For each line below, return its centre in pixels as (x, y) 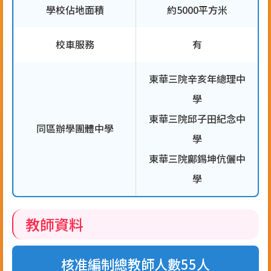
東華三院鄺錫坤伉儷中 (197, 159)
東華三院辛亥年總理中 (197, 79)
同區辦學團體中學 (75, 129)
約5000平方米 (197, 10)
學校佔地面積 (75, 10)
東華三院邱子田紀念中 (197, 119)
